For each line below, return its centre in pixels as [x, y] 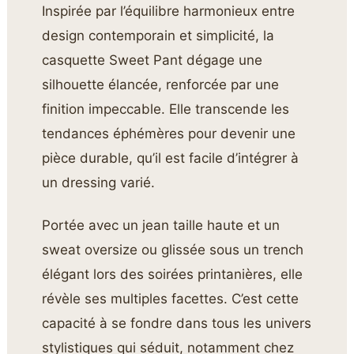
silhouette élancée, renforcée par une [161, 85]
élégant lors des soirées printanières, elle [173, 274]
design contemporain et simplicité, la [158, 36]
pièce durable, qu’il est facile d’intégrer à [171, 158]
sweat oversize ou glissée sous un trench [173, 249]
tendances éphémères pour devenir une [169, 134]
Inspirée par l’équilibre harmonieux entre [169, 11]
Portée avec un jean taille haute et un [161, 225]
